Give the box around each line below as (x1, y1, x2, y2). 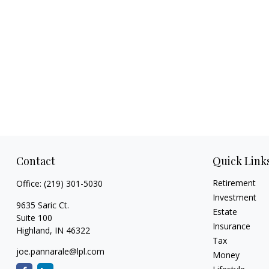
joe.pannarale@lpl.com (16, 246, 104, 258)
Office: (16, 178, 44, 190)
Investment (213, 192, 257, 204)
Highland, (16, 225, 52, 237)
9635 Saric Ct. (16, 199, 69, 211)
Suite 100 (16, 212, 52, 224)
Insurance (213, 220, 251, 232)
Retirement (213, 177, 256, 189)
